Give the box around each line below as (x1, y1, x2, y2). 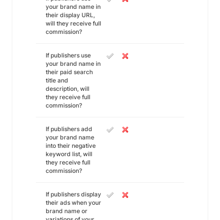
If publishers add (46, 125, 92, 133)
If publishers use (46, 52, 91, 59)
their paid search (46, 68, 93, 76)
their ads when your (46, 199, 101, 206)
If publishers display (46, 191, 101, 198)
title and (46, 77, 68, 84)
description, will (46, 85, 89, 92)
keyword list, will (46, 150, 92, 158)
